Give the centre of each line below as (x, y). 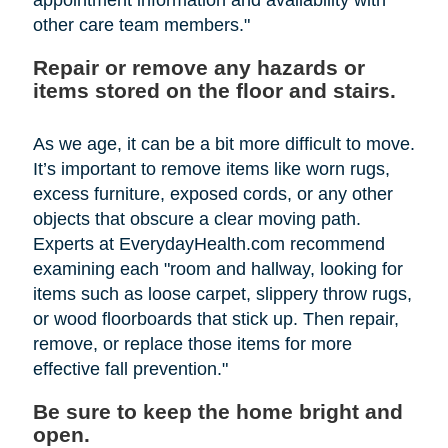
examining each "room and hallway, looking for (217, 268)
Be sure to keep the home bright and (217, 411)
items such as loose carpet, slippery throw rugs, (222, 293)
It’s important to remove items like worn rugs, (211, 168)
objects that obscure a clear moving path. (196, 218)
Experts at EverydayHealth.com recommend (208, 243)
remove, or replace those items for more (192, 343)
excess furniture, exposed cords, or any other (212, 193)
